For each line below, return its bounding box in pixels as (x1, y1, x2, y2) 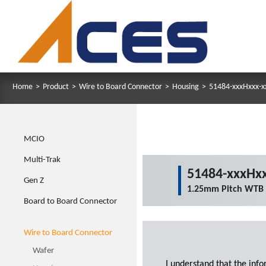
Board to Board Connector (24, 197, 117, 206)
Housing (172, 83, 199, 91)
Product (43, 83, 69, 91)
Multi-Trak (24, 156, 61, 164)
